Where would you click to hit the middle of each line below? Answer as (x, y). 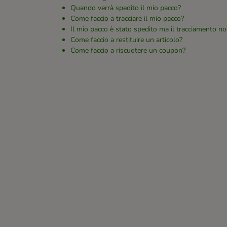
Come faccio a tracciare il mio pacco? (127, 18)
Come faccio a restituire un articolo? (126, 40)
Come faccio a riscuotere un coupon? (128, 50)
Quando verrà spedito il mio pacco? (126, 8)
